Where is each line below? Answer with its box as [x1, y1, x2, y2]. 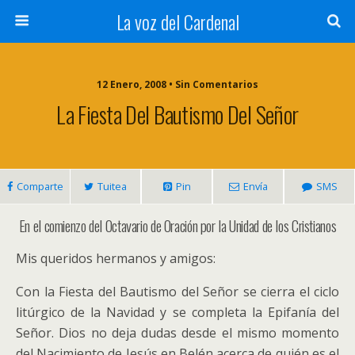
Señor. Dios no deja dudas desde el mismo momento [16, 324, 339, 342]
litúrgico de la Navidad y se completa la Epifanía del [16, 303, 339, 321]
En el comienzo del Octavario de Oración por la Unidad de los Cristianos [18, 215, 337, 236]
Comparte [16, 179, 63, 193]
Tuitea [97, 179, 127, 193]
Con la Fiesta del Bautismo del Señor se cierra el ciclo [16, 283, 339, 300]
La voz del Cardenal [116, 7, 239, 36]
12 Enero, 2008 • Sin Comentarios [97, 78, 258, 91]
